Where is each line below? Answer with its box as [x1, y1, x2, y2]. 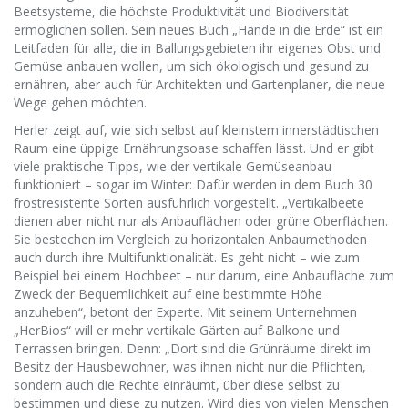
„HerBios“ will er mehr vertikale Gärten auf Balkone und [14, 321, 340, 339]
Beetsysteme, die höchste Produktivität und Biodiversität [14, 3, 349, 20]
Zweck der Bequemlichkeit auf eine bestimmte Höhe [14, 285, 322, 302]
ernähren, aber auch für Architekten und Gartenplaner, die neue [14, 76, 385, 93]
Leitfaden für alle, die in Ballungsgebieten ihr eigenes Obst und [14, 39, 381, 56]
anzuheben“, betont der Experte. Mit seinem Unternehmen [14, 303, 357, 321]
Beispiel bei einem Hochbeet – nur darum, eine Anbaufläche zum [14, 267, 394, 284]
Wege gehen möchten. [14, 94, 147, 111]
